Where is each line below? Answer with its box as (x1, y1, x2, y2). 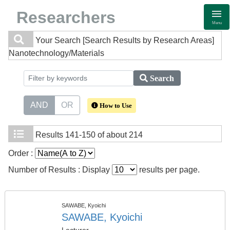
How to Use (98, 102, 132, 109)
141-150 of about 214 (65, 130, 143, 139)
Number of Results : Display (8, 165, 112, 174)
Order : (8, 149, 35, 158)
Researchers (16, 8, 116, 27)
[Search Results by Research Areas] (83, 36, 214, 45)
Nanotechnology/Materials (9, 49, 104, 57)
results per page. (137, 165, 200, 174)
